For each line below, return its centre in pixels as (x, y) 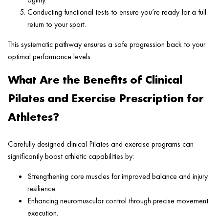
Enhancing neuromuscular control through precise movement (118, 201)
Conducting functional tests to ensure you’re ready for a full (117, 12)
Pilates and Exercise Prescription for (106, 98)
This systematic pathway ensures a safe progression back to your (107, 44)
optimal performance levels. (50, 57)
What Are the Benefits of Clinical (95, 80)
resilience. (42, 189)
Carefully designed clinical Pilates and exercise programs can (101, 144)
